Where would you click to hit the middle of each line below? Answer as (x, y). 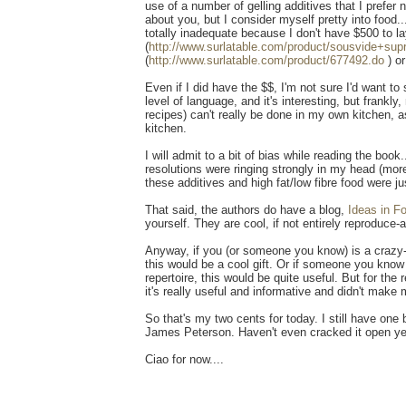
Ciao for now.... (184, 360)
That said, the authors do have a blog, (246, 210)
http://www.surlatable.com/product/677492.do (266, 61)
